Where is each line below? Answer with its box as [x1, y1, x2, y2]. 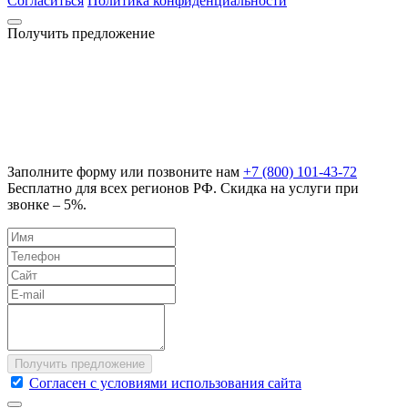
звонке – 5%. [7, 196, 87, 212]
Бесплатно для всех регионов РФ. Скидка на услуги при [7, 179, 359, 196]
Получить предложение [7, 25, 155, 41]
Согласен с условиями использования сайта [29, 374, 301, 391]
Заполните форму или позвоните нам [7, 163, 243, 179]
